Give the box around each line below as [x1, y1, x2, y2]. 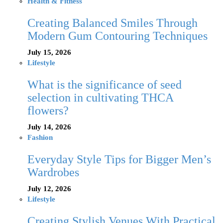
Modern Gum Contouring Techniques [27, 29, 208, 43]
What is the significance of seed [27, 78, 182, 92]
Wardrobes [27, 166, 79, 179]
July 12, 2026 [27, 185, 71, 193]
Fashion [27, 133, 53, 142]
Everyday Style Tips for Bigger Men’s [27, 153, 211, 166]
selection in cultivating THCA [27, 91, 173, 105]
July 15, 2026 [27, 48, 71, 57]
